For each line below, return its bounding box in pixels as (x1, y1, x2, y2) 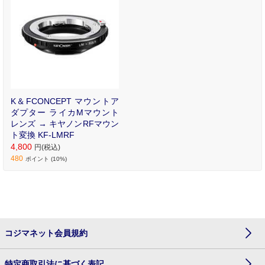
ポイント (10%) (25, 155, 67, 162)
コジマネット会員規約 (5, 228, 88, 238)
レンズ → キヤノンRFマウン (11, 118, 119, 128)
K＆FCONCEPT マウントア (11, 96, 119, 106)
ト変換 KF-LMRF (11, 130, 75, 140)
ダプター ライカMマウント (11, 107, 119, 117)
